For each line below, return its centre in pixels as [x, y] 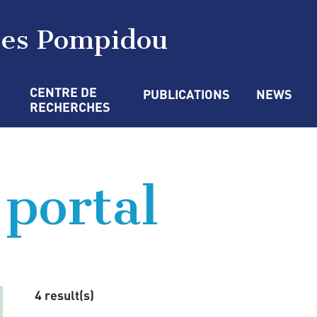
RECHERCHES [70, 107]
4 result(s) [64, 295]
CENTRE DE [65, 92]
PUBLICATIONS [186, 94]
